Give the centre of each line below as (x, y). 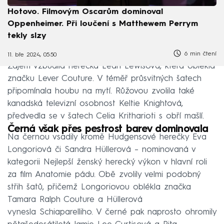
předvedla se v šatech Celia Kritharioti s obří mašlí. (106, 116)
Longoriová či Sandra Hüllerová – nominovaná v (101, 149)
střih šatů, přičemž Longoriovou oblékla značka (99, 187)
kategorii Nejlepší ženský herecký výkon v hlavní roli (107, 162)
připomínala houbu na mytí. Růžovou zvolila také (101, 91)
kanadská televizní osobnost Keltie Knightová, (95, 103)
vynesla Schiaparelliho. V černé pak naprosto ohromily (112, 212)
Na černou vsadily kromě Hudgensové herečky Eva (107, 137)
